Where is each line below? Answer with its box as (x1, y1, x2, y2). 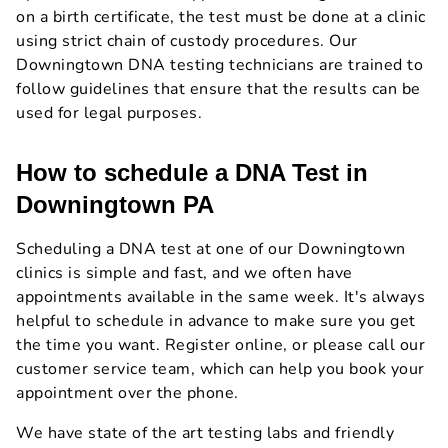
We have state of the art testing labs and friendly (16, 422, 394, 445)
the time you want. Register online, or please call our (16, 334, 425, 357)
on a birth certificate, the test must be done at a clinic (16, 6, 426, 29)
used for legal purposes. (16, 102, 202, 125)
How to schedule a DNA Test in (16, 159, 368, 187)
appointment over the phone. (16, 382, 239, 405)
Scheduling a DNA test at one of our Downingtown (16, 238, 406, 261)
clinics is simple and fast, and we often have (16, 262, 353, 285)
